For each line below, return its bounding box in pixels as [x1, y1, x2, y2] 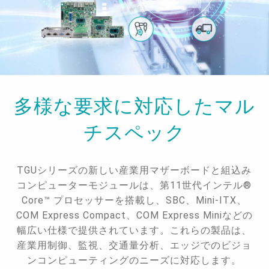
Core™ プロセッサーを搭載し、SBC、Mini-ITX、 [22, 195, 247, 207]
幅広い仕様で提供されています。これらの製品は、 [17, 225, 252, 237]
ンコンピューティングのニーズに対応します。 [27, 255, 242, 267]
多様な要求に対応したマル [13, 95, 255, 118]
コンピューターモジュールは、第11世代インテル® [17, 180, 252, 192]
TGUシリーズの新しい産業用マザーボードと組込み [17, 165, 252, 177]
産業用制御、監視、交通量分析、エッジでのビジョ [17, 240, 252, 252]
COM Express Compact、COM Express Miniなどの [16, 210, 253, 222]
